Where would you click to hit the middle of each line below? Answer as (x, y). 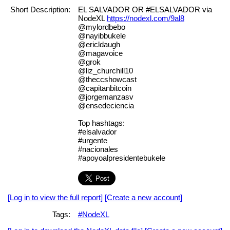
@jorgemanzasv (106, 97)
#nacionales (98, 149)
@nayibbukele (102, 36)
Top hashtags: (101, 123)
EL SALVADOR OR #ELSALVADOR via (145, 10)
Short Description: (40, 10)
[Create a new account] (143, 198)
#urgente (92, 141)
